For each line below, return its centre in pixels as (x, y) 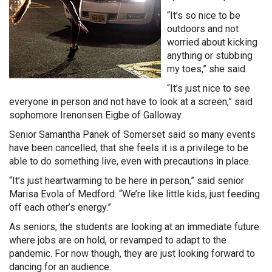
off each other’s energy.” (60, 207)
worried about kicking (212, 42)
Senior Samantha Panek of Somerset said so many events (132, 134)
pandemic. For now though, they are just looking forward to (132, 253)
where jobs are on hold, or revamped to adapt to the (118, 240)
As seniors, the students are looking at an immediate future (134, 226)
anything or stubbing (210, 55)
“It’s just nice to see (209, 88)
